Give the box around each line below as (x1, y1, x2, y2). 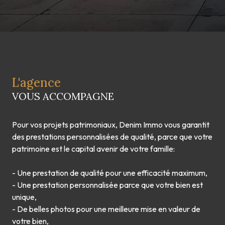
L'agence (12, 74, 61, 90)
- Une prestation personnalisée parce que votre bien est (12, 179, 203, 190)
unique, (12, 191, 37, 202)
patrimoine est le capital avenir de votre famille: (12, 143, 175, 154)
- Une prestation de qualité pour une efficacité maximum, (12, 167, 207, 178)
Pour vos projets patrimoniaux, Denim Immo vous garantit (12, 119, 209, 130)
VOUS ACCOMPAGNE (12, 89, 114, 102)
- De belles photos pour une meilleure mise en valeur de (12, 203, 200, 214)
